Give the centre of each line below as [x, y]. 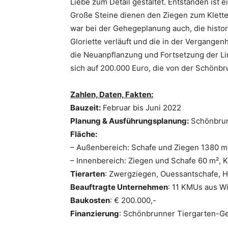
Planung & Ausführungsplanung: [130, 121]
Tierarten [88, 174]
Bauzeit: [85, 108]
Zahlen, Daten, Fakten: [112, 94]
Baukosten [90, 200]
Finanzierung [95, 213]
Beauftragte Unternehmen [119, 187]
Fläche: [84, 134]
